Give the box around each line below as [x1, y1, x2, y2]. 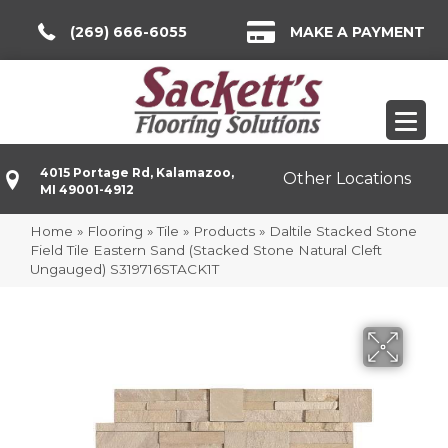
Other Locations [283, 169, 412, 189]
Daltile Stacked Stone [269, 222, 417, 239]
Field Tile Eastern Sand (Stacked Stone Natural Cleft [30, 241, 382, 258]
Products [193, 222, 255, 239]
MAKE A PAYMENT [290, 23, 425, 41]
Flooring [87, 222, 143, 239]
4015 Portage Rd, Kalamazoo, [40, 164, 234, 180]
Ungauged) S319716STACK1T [30, 260, 219, 277]
